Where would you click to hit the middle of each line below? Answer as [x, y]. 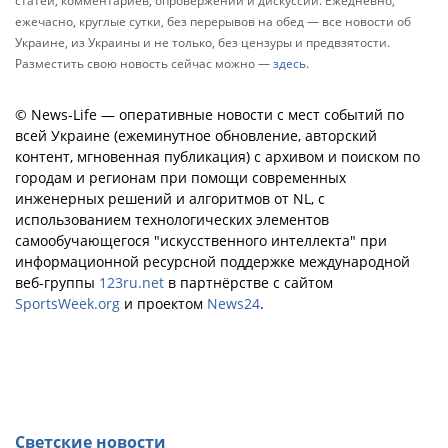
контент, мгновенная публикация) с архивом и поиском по [217, 156]
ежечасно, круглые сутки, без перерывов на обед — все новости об [213, 21]
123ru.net [131, 282]
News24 [233, 303]
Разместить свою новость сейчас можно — [144, 63]
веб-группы [57, 282]
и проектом [163, 303]
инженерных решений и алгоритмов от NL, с [170, 198]
